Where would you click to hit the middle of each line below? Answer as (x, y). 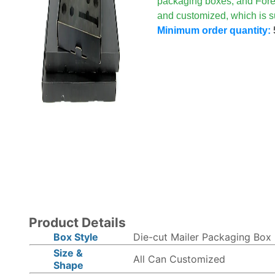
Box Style (76, 237)
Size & (68, 253)
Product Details (77, 223)
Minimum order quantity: (214, 30)
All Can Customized (179, 259)
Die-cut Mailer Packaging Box (202, 237)
